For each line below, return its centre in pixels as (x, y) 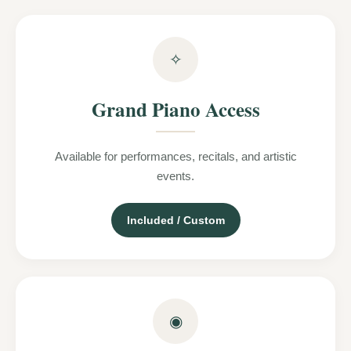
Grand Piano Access (175, 109)
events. (175, 175)
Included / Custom (175, 220)
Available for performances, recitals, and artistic (175, 156)
